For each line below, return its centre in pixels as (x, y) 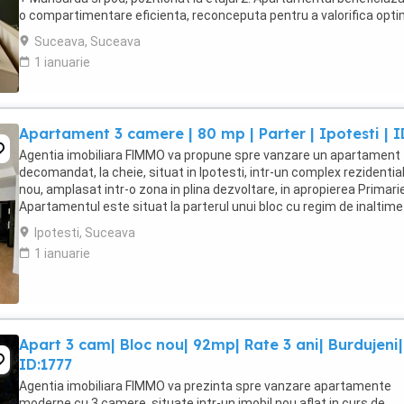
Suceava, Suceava (87, 41)
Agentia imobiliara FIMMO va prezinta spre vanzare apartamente (205, 386)
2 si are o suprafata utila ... (95, 224)
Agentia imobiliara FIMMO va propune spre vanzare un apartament (210, 155)
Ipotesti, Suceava (85, 233)
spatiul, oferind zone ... (83, 32)
